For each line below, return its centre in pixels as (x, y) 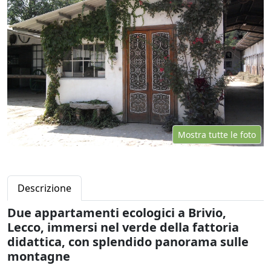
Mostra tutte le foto (217, 134)
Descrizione (44, 188)
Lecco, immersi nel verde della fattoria (123, 227)
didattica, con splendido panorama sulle (128, 241)
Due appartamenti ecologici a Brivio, (117, 212)
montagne (39, 256)
